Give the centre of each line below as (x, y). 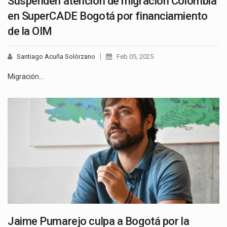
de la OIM (30, 31)
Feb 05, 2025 (135, 56)
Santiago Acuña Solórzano (56, 56)
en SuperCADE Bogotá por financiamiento (108, 16)
